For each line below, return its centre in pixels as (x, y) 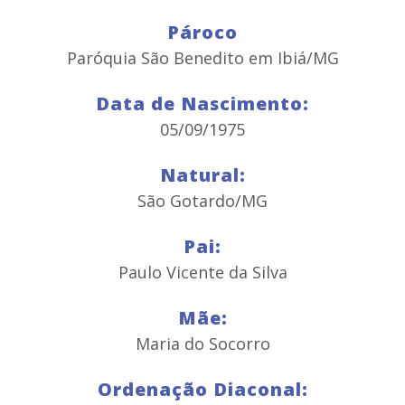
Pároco (202, 32)
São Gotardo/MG (202, 201)
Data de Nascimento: (202, 104)
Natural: (202, 175)
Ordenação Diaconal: (202, 389)
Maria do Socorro (202, 344)
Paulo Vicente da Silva (202, 272)
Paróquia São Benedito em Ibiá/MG (202, 58)
